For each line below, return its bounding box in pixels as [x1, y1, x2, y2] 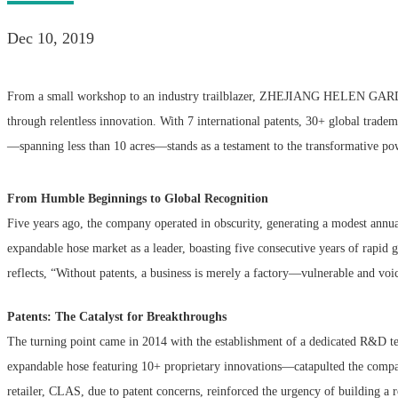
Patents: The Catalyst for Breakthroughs [7, 309, 227, 323]
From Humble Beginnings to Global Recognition [7, 191, 275, 205]
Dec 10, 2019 [7, 28, 94, 47]
